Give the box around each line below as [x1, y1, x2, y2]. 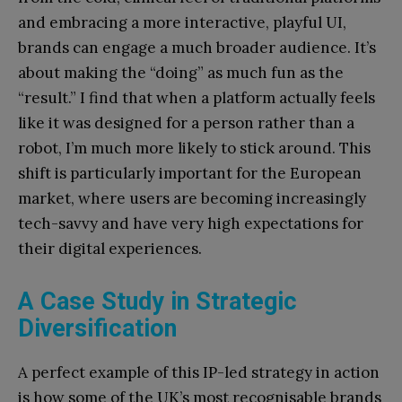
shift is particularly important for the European [18, 162, 362, 183]
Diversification [18, 313, 177, 343]
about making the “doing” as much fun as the [18, 62, 344, 83]
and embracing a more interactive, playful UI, [18, 12, 346, 32]
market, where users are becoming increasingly [18, 188, 366, 208]
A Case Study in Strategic [18, 286, 297, 316]
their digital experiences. [18, 238, 202, 258]
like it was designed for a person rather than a [18, 112, 354, 133]
